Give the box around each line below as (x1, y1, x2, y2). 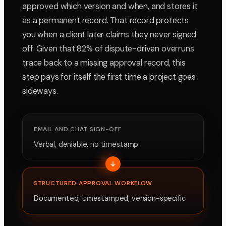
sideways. (22, 86, 58, 97)
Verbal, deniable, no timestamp (34, 140, 139, 149)
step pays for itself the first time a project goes (22, 72, 196, 83)
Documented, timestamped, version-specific (34, 194, 186, 203)
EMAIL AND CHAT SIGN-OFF (34, 125, 122, 134)
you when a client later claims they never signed (22, 29, 197, 40)
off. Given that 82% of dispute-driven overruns (22, 43, 194, 54)
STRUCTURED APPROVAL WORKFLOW (34, 179, 153, 188)
